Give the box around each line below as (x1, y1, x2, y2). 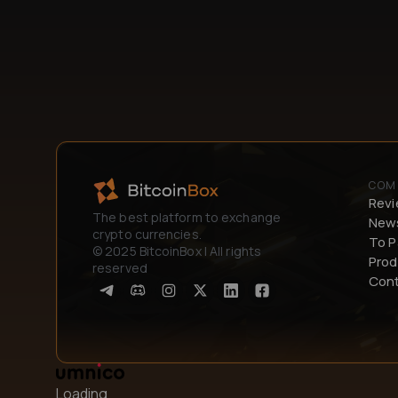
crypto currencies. (92, 226, 202, 243)
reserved (92, 259, 147, 276)
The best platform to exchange (92, 209, 281, 226)
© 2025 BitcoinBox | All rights (92, 243, 262, 259)
